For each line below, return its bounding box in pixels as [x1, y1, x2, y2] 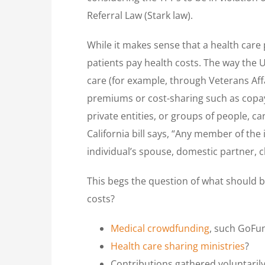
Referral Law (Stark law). [87, 8, 193, 22]
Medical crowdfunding [111, 221, 209, 235]
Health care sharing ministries [111, 239, 245, 253]
